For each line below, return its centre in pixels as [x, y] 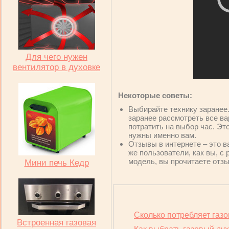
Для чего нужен [56, 57]
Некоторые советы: [155, 95]
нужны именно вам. [162, 135]
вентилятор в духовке [56, 67]
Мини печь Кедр [56, 163]
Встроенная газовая [56, 223]
